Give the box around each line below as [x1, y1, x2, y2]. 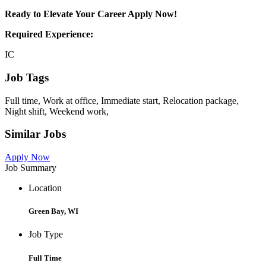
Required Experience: [5, 29, 93, 40]
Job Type [28, 229, 63, 240]
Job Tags [5, 71, 49, 84]
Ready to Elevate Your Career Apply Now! [5, 9, 177, 20]
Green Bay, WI [28, 207, 78, 216]
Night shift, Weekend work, [5, 106, 109, 116]
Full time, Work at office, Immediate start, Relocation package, [5, 95, 239, 106]
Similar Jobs [5, 128, 66, 141]
